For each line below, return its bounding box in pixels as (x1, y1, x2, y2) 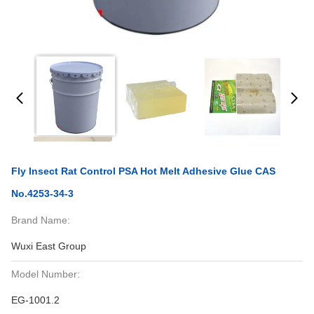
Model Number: (11, 268, 80, 280)
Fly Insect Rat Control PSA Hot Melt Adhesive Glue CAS (11, 165, 275, 177)
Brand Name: (11, 214, 70, 226)
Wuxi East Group (11, 240, 86, 252)
